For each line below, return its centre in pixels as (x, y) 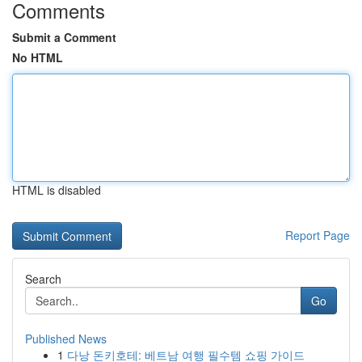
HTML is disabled (57, 190)
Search (43, 279)
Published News (66, 339)
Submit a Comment (64, 37)
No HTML (38, 57)
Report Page (318, 235)
